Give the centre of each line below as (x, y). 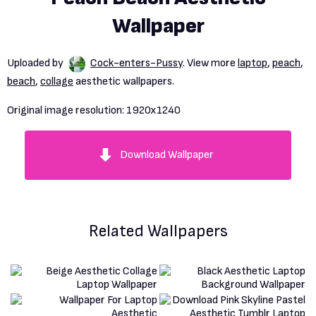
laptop (253, 63)
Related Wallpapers (158, 231)
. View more (210, 63)
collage (57, 81)
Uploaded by (36, 63)
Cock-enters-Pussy (136, 63)
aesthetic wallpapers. (124, 81)
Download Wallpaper (167, 154)
